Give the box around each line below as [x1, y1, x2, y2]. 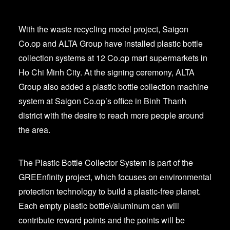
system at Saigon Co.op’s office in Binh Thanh [18, 95, 186, 107]
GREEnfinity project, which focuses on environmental [18, 171, 212, 183]
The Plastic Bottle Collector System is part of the [18, 157, 193, 168]
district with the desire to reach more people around [18, 109, 204, 121]
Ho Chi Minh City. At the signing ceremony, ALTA [18, 66, 195, 78]
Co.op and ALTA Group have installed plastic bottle [18, 37, 203, 49]
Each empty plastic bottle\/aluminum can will [18, 200, 179, 212]
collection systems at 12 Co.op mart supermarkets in [18, 52, 207, 64]
